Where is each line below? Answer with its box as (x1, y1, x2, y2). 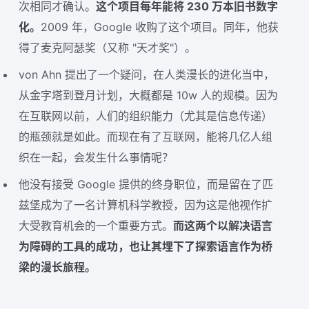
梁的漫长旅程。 (19, 259, 97, 274)
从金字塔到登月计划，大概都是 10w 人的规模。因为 (19, 88, 279, 102)
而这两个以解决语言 (173, 218, 273, 232)
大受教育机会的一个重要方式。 (19, 218, 174, 232)
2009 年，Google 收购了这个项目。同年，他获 (41, 19, 279, 34)
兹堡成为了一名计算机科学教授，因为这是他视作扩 (19, 197, 273, 212)
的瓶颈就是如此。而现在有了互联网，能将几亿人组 (19, 129, 273, 143)
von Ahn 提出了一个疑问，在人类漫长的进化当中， (19, 67, 275, 81)
